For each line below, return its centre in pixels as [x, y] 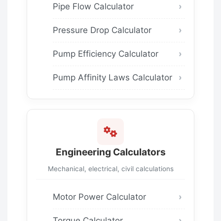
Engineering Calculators [110, 152]
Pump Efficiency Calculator [106, 54]
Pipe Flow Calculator [93, 7]
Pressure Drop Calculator [102, 30]
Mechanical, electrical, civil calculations [110, 168]
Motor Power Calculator [99, 197]
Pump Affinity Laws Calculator [112, 78]
